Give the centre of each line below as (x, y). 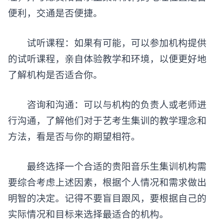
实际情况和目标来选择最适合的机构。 (88, 214)
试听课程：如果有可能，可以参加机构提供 (107, 43)
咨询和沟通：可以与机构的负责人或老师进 (107, 104)
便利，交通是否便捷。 (55, 13)
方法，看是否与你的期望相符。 (74, 136)
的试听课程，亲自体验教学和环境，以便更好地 (107, 58)
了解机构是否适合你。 (55, 74)
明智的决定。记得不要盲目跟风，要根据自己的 (107, 198)
